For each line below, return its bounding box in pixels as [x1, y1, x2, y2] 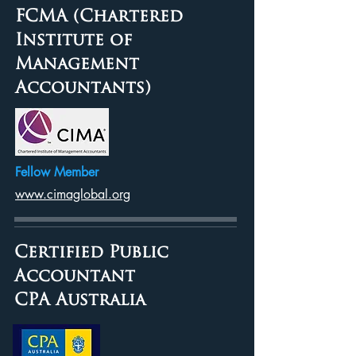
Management [15, 56, 139, 73]
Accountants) [15, 80, 151, 97]
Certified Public [14, 245, 168, 261]
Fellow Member [15, 164, 99, 180]
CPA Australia [14, 292, 145, 309]
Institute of [15, 33, 132, 49]
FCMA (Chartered [15, 9, 183, 25]
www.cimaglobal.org [15, 186, 130, 203]
